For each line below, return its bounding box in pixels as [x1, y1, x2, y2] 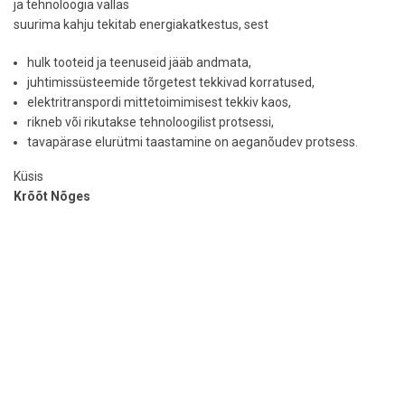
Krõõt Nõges [14, 189, 90, 203]
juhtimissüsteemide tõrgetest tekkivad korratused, [27, 75, 315, 89]
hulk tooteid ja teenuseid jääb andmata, [27, 55, 251, 70]
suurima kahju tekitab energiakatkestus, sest [14, 17, 268, 32]
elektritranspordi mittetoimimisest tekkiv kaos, [27, 95, 291, 109]
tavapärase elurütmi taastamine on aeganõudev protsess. [27, 135, 358, 149]
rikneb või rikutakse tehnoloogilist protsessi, [27, 115, 274, 129]
